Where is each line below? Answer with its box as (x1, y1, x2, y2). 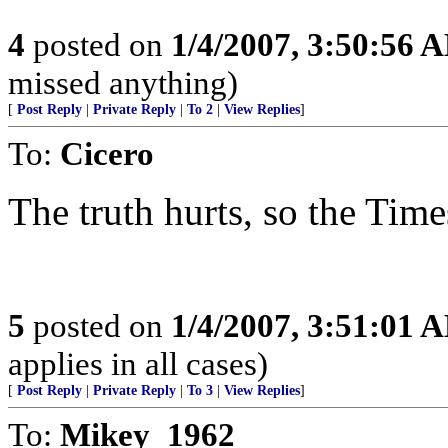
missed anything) (8, 64, 238, 101)
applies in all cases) (8, 345, 268, 382)
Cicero (60, 135, 154, 172)
